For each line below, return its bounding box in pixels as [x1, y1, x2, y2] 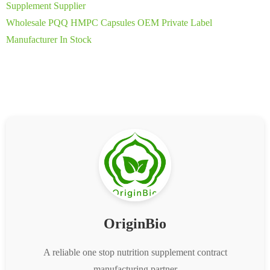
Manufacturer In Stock [6, 34, 92, 45]
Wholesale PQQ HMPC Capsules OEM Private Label [6, 17, 212, 28]
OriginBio [104, 215, 166, 231]
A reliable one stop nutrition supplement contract [43, 246, 227, 257]
